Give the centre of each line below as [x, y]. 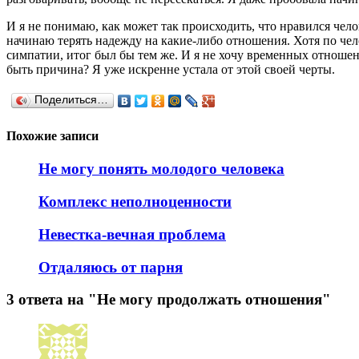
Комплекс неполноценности [135, 202]
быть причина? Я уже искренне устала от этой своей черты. [171, 69]
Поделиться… [71, 99]
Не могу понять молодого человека [161, 169]
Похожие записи [52, 136]
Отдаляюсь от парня [111, 267]
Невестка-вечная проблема [132, 234]
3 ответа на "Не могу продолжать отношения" [169, 300]
